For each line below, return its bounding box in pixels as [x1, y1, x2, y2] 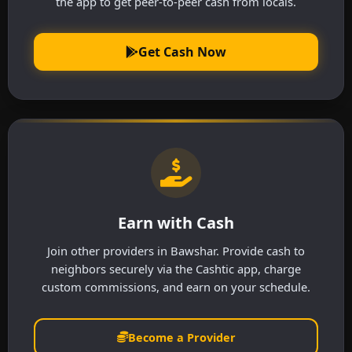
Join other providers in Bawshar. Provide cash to [47, 242, 305, 258]
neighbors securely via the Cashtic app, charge [51, 260, 301, 277]
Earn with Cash [118, 211, 234, 233]
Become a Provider [127, 329, 236, 345]
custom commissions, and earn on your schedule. [42, 278, 310, 295]
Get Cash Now [138, 42, 226, 60]
